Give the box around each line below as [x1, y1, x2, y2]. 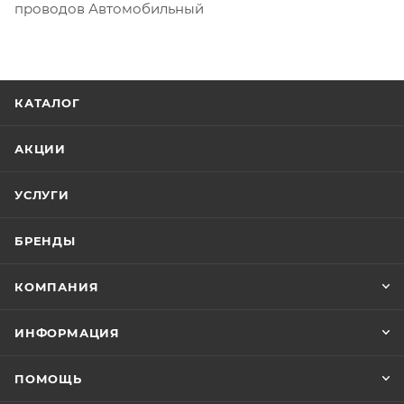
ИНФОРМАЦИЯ [14, 326, 120, 340]
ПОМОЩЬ [14, 372, 82, 386]
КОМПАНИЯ [14, 280, 99, 294]
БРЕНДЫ [14, 234, 76, 248]
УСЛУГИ [14, 188, 69, 202]
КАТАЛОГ [14, 96, 80, 110]
